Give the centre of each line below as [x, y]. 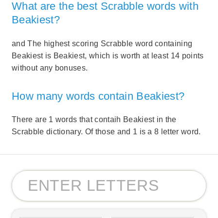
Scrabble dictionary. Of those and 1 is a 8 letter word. [106, 132]
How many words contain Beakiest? [98, 96]
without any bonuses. [50, 68]
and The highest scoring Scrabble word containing [102, 43]
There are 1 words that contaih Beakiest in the [94, 120]
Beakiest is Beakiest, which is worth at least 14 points [108, 55]
